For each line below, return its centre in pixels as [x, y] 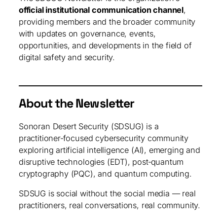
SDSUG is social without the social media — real [107, 194]
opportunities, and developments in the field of [105, 46]
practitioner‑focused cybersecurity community [104, 138]
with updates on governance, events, [87, 34]
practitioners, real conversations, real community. [110, 205]
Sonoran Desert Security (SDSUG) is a [89, 126]
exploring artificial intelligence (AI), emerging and [110, 150]
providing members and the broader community [107, 22]
